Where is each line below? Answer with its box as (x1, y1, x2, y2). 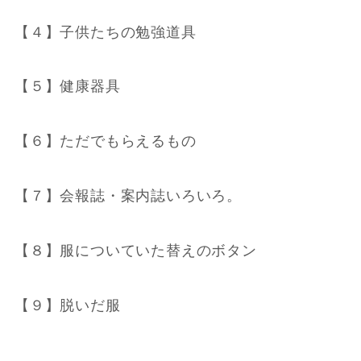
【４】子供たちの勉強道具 (14, 23, 197, 40)
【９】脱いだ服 (14, 297, 121, 313)
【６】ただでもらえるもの (14, 133, 197, 150)
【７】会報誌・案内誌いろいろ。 (14, 188, 243, 205)
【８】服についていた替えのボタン (14, 242, 257, 259)
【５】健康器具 (14, 78, 121, 95)
